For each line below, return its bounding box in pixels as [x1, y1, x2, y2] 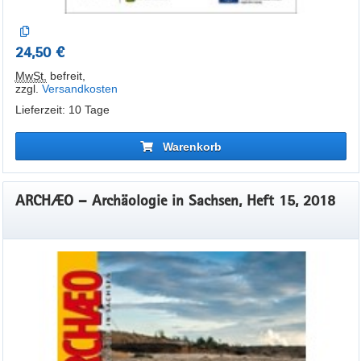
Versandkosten [41, 82, 118, 95]
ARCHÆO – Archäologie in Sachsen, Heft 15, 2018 [15, 190, 335, 210]
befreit [46, 69, 82, 82]
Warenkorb [162, 139, 222, 153]
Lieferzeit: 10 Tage [15, 103, 110, 116]
